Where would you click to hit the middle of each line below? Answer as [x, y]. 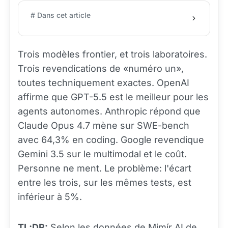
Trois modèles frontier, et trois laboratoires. [112, 54]
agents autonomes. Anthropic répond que [109, 111]
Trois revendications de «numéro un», [101, 68]
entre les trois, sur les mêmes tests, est [105, 182]
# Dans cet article [61, 15]
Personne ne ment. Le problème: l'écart [105, 168]
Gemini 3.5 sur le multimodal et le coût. [102, 154]
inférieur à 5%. [50, 197]
